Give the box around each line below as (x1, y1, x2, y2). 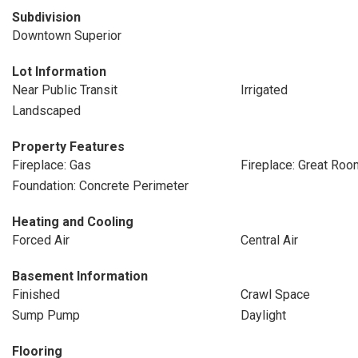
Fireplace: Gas (12, 157, 91, 173)
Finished (12, 287, 60, 302)
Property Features (12, 139, 125, 154)
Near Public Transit (12, 82, 117, 97)
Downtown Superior (12, 28, 121, 43)
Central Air (240, 233, 298, 248)
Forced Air (12, 233, 70, 248)
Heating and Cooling (12, 214, 133, 229)
